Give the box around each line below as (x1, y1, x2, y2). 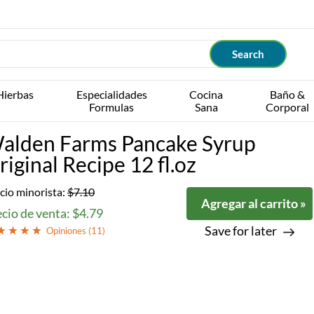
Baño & (269, 88, 305, 101)
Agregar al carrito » (200, 196, 306, 211)
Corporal (265, 100, 309, 114)
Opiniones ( (46, 225, 91, 236)
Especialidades (76, 88, 147, 101)
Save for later (204, 223, 277, 238)
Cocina (189, 88, 224, 101)
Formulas (89, 100, 135, 114)
